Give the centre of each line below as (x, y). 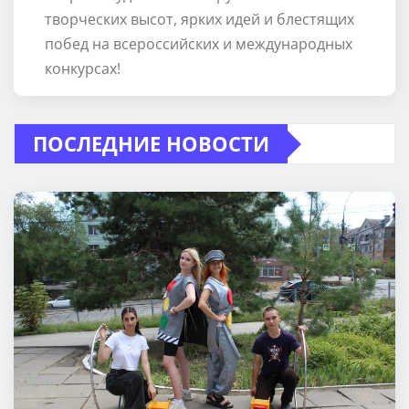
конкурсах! (82, 69)
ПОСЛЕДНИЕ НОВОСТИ (151, 144)
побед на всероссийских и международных (198, 44)
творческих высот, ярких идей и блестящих (199, 20)
